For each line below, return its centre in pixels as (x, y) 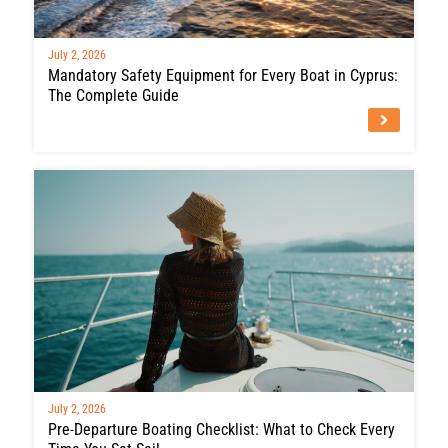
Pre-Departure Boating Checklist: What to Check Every (221, 429)
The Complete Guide (113, 95)
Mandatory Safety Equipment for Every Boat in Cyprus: (223, 75)
